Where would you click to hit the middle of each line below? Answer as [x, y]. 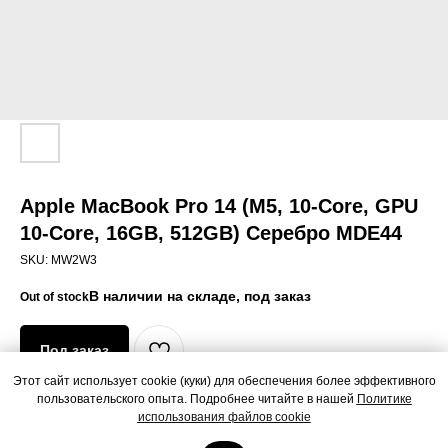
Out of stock [54, 297]
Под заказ [74, 350]
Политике [384, 399]
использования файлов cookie [224, 417]
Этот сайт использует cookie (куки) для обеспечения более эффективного [224, 381]
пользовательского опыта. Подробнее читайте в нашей [196, 399]
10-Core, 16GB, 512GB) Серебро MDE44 [211, 233]
